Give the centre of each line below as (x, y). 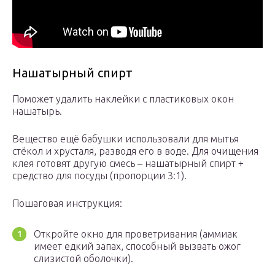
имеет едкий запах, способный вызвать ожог (137, 246)
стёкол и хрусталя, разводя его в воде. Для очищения (135, 151)
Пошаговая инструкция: (67, 203)
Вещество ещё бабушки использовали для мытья (126, 139)
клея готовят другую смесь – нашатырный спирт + (128, 164)
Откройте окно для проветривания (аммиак (136, 234)
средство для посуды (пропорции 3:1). (99, 176)
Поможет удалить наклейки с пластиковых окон (123, 99)
